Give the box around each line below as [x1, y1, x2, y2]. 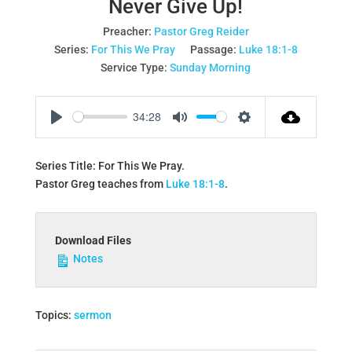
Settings [244, 124, 285, 141]
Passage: [189, 42, 236, 56]
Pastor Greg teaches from [35, 177, 166, 190]
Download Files [54, 233, 131, 247]
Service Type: [101, 60, 168, 74]
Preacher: [102, 24, 152, 38]
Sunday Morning [170, 60, 251, 74]
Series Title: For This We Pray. [35, 159, 185, 172]
